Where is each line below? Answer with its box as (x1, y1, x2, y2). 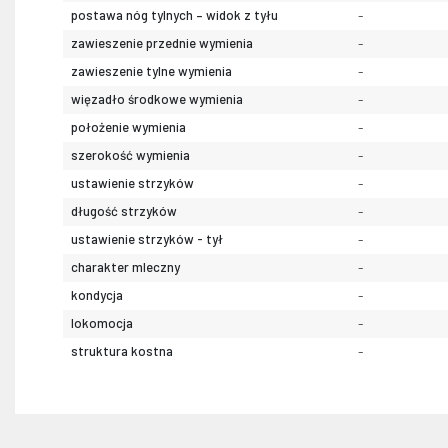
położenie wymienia (71, 119, 186, 136)
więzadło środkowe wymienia (71, 91, 243, 108)
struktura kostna (71, 343, 173, 360)
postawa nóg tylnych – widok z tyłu (71, 7, 278, 24)
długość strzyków (71, 203, 177, 220)
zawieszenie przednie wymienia (71, 35, 253, 52)
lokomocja (71, 315, 133, 332)
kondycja (71, 287, 123, 304)
